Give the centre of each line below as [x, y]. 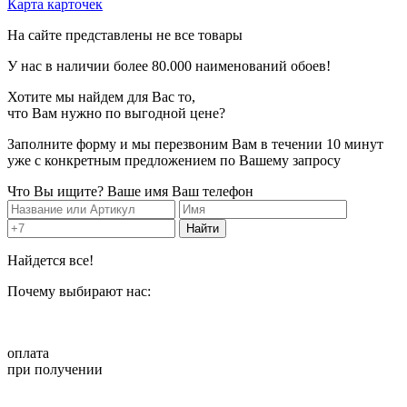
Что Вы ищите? [55, 192]
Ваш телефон [213, 192]
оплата [28, 353]
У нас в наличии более [79, 66]
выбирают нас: [105, 292]
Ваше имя [138, 192]
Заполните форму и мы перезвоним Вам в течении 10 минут [195, 144]
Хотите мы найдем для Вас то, [101, 97]
